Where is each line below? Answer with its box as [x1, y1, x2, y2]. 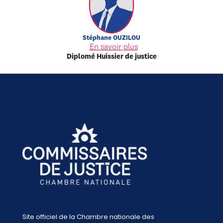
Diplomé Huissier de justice [66, 53, 157, 60]
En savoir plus [89, 43, 138, 51]
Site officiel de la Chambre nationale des [22, 212, 154, 222]
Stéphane [83, 34, 111, 41]
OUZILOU [113, 34, 140, 41]
